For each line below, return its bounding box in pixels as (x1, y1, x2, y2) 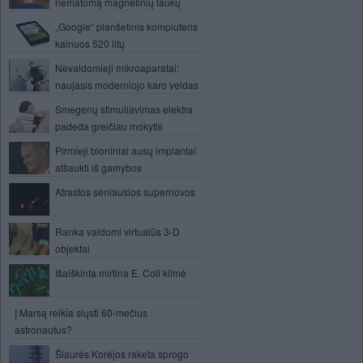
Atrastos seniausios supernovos (55, 185, 195, 199)
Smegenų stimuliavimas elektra (55, 102, 193, 116)
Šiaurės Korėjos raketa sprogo (55, 347, 189, 361)
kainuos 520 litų (55, 36, 125, 50)
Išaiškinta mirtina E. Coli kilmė (55, 266, 186, 280)
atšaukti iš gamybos (55, 160, 142, 174)
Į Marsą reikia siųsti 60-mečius (15, 305, 147, 319)
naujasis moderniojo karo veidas (55, 78, 199, 92)
